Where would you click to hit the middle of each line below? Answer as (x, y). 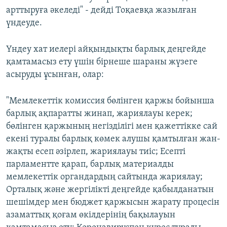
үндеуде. (24, 23)
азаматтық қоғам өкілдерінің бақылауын (91, 215)
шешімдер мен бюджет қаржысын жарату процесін (113, 203)
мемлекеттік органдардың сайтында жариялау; (104, 177)
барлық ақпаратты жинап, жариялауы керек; (99, 114)
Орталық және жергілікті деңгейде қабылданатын (110, 190)
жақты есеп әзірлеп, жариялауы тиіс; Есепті (96, 152)
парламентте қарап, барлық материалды (90, 165)
